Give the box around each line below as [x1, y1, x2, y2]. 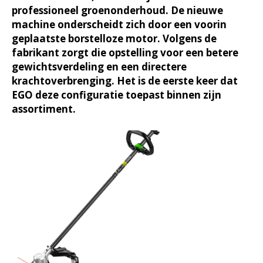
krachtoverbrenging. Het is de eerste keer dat [12, 74, 238, 87]
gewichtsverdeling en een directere [12, 60, 187, 73]
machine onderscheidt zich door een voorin [12, 18, 227, 31]
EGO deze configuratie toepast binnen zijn [12, 88, 221, 102]
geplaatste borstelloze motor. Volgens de [12, 32, 217, 45]
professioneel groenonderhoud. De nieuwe [12, 4, 223, 17]
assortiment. [12, 102, 76, 116]
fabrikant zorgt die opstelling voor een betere [12, 46, 238, 59]
